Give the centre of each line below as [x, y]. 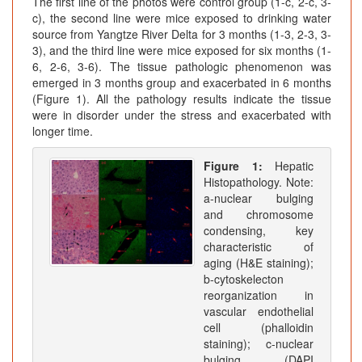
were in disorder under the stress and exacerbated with [182, 115]
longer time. [63, 131]
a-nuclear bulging [259, 198]
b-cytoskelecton [244, 279]
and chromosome [259, 215]
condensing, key [259, 231]
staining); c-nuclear [259, 344]
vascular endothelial [259, 311]
